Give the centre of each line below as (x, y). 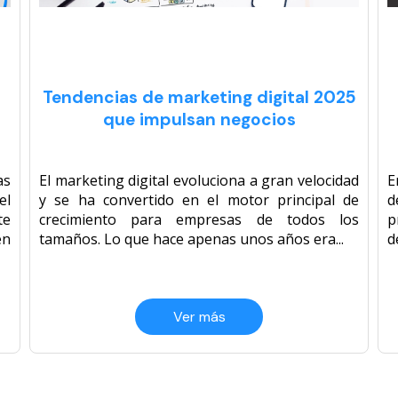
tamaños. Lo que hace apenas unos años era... (191, 239)
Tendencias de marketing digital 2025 (199, 98)
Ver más (199, 317)
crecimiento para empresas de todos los (199, 220)
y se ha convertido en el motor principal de (199, 200)
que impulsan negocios (199, 120)
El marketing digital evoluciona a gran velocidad (199, 181)
